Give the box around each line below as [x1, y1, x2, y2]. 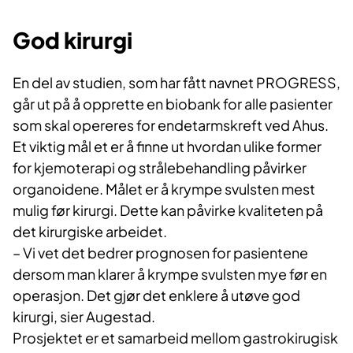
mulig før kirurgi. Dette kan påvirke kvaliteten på [13, 201, 323, 220]
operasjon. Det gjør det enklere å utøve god [13, 286, 300, 305]
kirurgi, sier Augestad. [13, 307, 158, 326]
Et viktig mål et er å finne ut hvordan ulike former [13, 137, 321, 156]
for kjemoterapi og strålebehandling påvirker [13, 158, 307, 177]
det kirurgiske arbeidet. [13, 222, 167, 241]
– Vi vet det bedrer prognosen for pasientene [13, 243, 308, 262]
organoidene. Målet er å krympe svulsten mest [13, 180, 315, 199]
